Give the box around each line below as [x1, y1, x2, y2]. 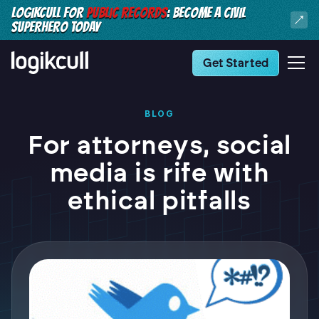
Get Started [203, 56, 268, 70]
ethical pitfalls [68, 185, 251, 216]
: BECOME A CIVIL [167, 5, 246, 21]
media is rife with [49, 157, 270, 188]
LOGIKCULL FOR [11, 5, 86, 21]
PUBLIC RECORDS [86, 5, 167, 21]
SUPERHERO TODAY [11, 19, 100, 35]
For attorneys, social [27, 130, 292, 160]
